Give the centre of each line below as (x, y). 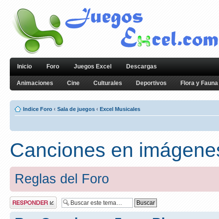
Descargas (142, 66)
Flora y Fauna (199, 83)
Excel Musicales (120, 109)
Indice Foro (38, 109)
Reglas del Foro (62, 179)
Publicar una (24, 199)
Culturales (108, 83)
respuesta (22, 205)
